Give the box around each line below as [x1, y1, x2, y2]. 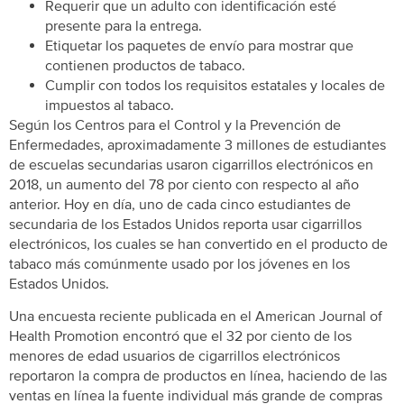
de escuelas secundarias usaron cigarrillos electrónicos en [9, 155, 373, 174]
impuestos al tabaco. [45, 96, 174, 115]
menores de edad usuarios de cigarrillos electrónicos [9, 347, 340, 366]
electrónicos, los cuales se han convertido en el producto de [9, 234, 388, 253]
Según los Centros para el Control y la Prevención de [9, 115, 341, 134]
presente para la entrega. [45, 16, 202, 35]
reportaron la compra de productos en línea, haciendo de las [9, 367, 387, 386]
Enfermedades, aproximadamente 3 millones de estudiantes [9, 135, 386, 154]
